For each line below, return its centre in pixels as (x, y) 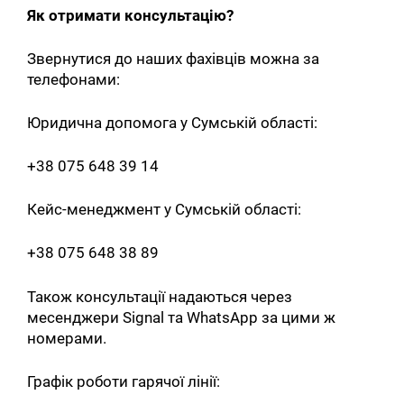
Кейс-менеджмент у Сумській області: (166, 210)
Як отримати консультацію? (133, 15)
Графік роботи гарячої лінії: (126, 381)
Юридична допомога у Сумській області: (174, 122)
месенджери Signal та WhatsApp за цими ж (182, 317)
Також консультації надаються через (160, 296)
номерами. (69, 338)
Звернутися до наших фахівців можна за (174, 58)
